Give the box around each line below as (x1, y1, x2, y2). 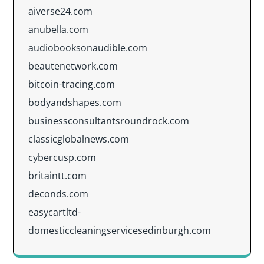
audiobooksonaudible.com (28, 41, 147, 54)
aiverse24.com (28, 5, 93, 18)
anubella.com (28, 23, 88, 36)
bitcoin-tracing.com (28, 78, 115, 91)
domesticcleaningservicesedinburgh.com (28, 224, 211, 237)
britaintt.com (28, 169, 87, 182)
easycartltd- (28, 206, 81, 219)
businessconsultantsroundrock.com (28, 114, 189, 127)
